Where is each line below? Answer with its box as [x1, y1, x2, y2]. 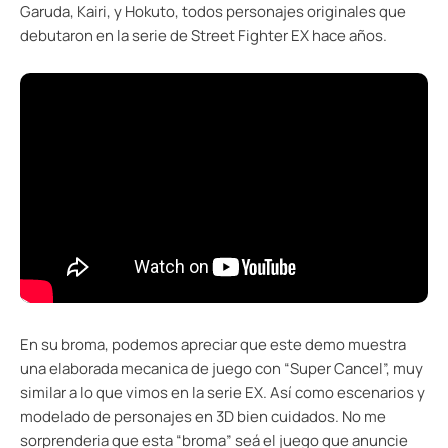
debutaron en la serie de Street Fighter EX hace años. [20, 25, 387, 47]
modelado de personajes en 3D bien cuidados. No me [20, 405, 386, 427]
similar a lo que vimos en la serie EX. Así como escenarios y [20, 381, 425, 403]
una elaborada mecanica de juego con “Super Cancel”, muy [20, 357, 423, 379]
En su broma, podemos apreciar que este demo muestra [20, 333, 406, 355]
